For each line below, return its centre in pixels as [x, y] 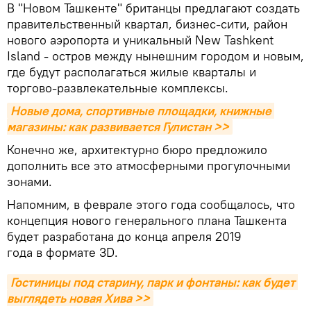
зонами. [30, 182]
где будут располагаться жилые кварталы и [132, 72]
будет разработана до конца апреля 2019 [124, 237]
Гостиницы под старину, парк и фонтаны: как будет [153, 283]
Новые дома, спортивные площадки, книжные [141, 111]
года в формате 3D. [62, 253]
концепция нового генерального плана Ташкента [147, 221]
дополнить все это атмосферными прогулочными [149, 166]
